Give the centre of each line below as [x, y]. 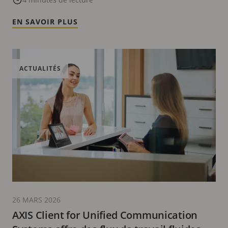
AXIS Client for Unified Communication [105, 215]
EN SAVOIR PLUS [45, 21]
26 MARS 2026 [36, 199]
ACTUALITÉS [40, 68]
